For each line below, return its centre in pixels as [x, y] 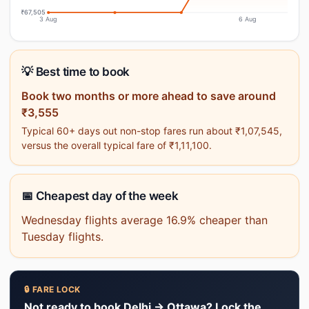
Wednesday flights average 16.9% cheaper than [144, 220]
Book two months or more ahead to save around [149, 96]
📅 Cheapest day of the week [100, 196]
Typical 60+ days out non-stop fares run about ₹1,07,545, [152, 131]
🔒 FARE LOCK [52, 289]
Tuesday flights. [62, 237]
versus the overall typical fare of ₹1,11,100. [117, 145]
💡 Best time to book [76, 72]
